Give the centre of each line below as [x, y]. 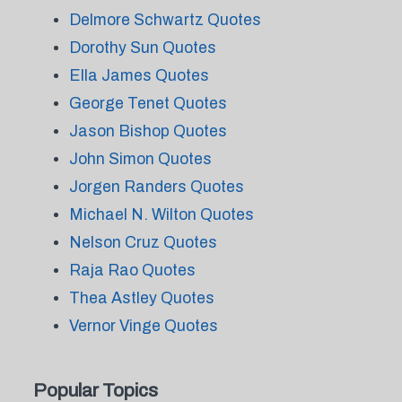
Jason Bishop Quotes [148, 131]
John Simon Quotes [140, 159]
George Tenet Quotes [148, 103]
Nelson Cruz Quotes [143, 242]
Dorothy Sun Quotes [142, 48]
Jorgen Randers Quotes [156, 187]
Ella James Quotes [139, 75]
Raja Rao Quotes [132, 270]
